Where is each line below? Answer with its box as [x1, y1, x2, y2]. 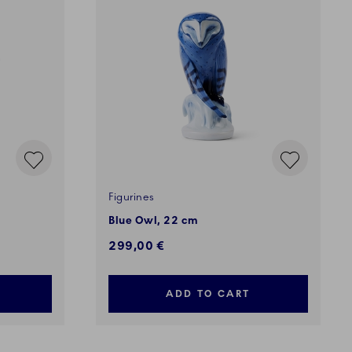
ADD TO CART [166, 288, 251, 300]
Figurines [108, 191, 155, 204]
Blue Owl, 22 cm [108, 214, 199, 228]
